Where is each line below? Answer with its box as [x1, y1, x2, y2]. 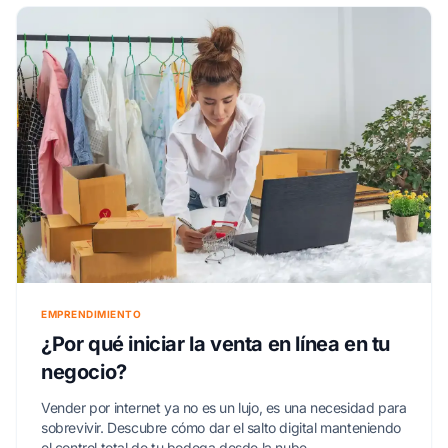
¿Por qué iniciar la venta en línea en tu [41, 331, 390, 356]
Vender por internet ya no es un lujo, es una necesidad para [41, 398, 407, 416]
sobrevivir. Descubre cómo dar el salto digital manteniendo [41, 418, 401, 436]
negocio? [41, 359, 127, 384]
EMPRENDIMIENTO [41, 307, 141, 320]
